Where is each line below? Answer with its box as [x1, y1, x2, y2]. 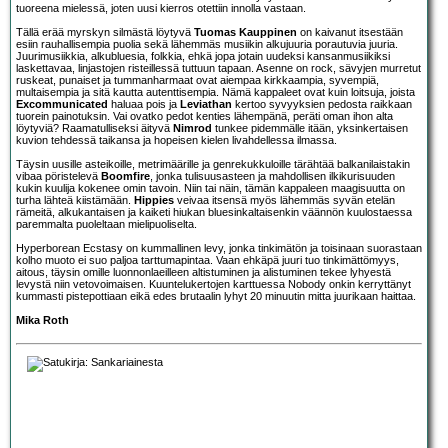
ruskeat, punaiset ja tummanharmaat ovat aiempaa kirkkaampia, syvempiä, [16, 73, 379, 86]
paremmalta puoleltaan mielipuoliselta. [16, 217, 197, 230]
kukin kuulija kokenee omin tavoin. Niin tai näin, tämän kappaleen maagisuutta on [16, 181, 405, 194]
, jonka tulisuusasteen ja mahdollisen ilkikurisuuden [150, 169, 395, 182]
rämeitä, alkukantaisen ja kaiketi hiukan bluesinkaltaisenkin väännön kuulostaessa [16, 205, 412, 218]
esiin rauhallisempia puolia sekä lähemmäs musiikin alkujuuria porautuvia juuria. [16, 37, 398, 50]
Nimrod [173, 121, 212, 134]
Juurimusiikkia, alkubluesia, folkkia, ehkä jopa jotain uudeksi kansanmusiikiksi [16, 49, 390, 62]
